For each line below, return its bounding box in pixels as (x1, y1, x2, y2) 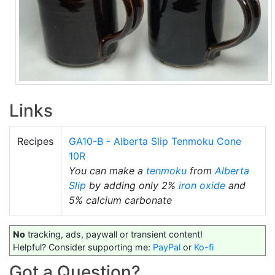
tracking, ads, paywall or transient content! (25, 228, 203, 239)
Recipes (17, 134, 53, 147)
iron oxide (179, 179, 225, 192)
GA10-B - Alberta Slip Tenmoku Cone (69, 134, 241, 147)
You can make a (69, 164, 146, 177)
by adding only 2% (86, 179, 179, 192)
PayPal (153, 241, 180, 252)
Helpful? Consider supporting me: (13, 241, 153, 252)
